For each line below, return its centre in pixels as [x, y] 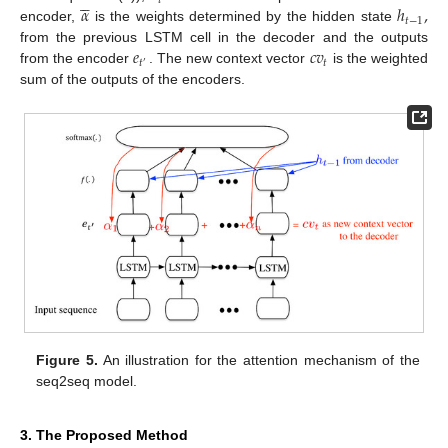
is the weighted [378, 58]
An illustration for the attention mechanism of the [258, 360]
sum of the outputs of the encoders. [132, 79]
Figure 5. [67, 360]
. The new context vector [229, 58]
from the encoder [77, 58]
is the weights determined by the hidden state [243, 16]
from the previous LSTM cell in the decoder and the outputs [224, 37]
